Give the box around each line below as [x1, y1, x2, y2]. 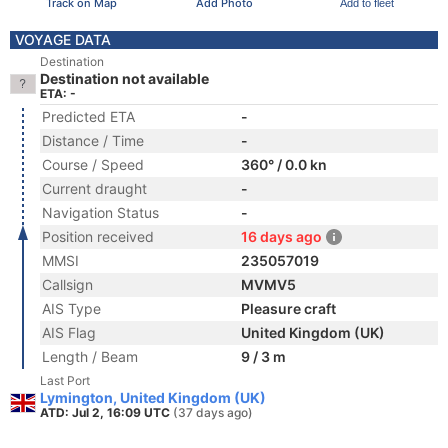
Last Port [40, 373, 90, 388]
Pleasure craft [241, 300, 336, 317]
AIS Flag [42, 324, 96, 341]
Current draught [42, 180, 147, 197]
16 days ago [241, 228, 322, 245]
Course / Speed [42, 156, 144, 173]
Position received [42, 228, 154, 245]
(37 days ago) [173, 405, 253, 420]
